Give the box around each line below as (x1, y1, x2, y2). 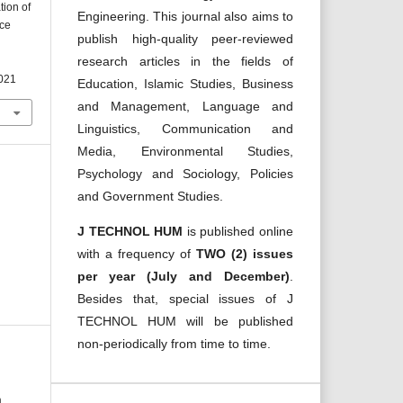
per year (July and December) (77, 269, 290, 283)
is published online (183, 224, 294, 238)
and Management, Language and (77, 99, 293, 113)
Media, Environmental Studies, (77, 144, 293, 158)
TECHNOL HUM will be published (77, 314, 293, 328)
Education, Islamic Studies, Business (77, 76, 293, 91)
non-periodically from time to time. (77, 336, 271, 351)
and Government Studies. (77, 189, 223, 203)
